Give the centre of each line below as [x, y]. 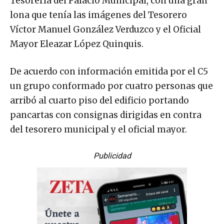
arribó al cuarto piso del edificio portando [99, 101]
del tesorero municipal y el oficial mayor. [98, 130]
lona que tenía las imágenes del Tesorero [98, 15]
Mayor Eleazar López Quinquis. [77, 44]
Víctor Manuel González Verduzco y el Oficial [105, 30]
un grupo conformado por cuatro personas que [111, 86]
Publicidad [112, 156]
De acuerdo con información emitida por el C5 [109, 72]
